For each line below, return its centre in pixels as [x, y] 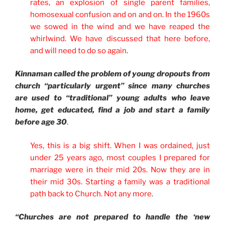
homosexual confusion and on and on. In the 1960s [120, 14]
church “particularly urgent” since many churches [113, 86]
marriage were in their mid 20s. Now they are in [120, 170]
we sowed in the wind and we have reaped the [120, 26]
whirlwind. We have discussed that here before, [120, 38]
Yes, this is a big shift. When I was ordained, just [120, 145]
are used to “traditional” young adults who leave [113, 98]
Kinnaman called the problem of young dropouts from [113, 74]
